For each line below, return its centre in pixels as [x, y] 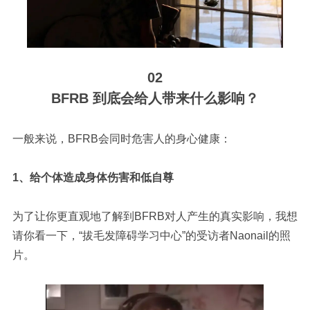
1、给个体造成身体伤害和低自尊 [93, 178]
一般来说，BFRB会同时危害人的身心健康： [121, 139]
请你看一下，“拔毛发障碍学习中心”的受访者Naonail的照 [151, 236]
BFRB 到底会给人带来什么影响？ [155, 99]
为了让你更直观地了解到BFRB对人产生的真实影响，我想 [155, 217]
